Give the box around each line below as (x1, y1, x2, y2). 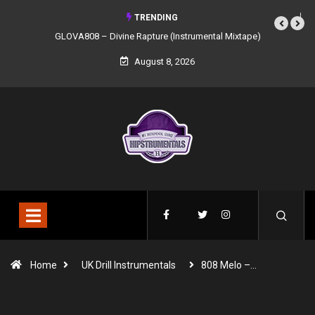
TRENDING (131, 13, 178, 22)
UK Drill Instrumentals (82, 259, 176, 271)
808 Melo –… (201, 259, 257, 271)
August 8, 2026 (132, 56, 195, 67)
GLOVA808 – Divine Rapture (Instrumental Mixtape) (54, 31, 261, 41)
